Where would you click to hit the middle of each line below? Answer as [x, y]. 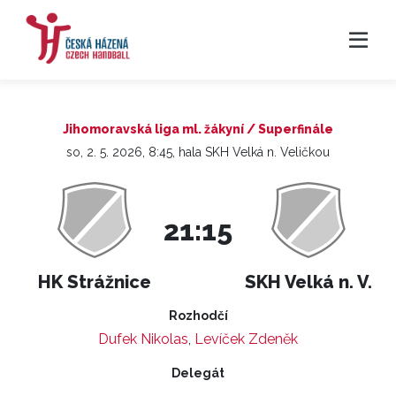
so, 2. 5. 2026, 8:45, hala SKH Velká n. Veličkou [198, 152]
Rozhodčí [198, 316]
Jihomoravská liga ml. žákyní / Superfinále [198, 129]
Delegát [198, 373]
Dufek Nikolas [143, 339]
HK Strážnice [94, 282]
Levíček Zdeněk [246, 339]
